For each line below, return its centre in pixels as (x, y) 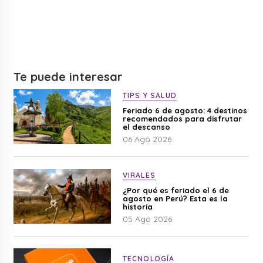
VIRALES (139, 175)
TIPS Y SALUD (149, 95)
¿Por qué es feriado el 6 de (176, 190)
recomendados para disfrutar (182, 118)
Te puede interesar (68, 76)
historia (137, 206)
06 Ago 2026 (147, 139)
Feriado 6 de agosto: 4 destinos (185, 110)
